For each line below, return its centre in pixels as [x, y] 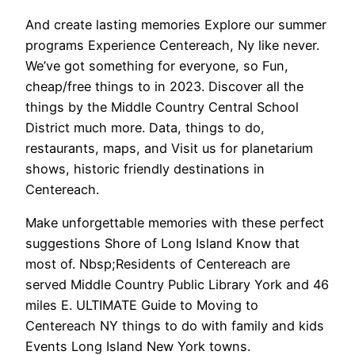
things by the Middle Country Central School [162, 107]
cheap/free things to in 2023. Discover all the [164, 86]
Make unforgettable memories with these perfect [175, 223]
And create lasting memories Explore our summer [176, 24]
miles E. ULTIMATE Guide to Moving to [142, 305]
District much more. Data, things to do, [145, 127]
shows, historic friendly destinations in [145, 168]
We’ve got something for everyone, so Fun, [157, 65]
